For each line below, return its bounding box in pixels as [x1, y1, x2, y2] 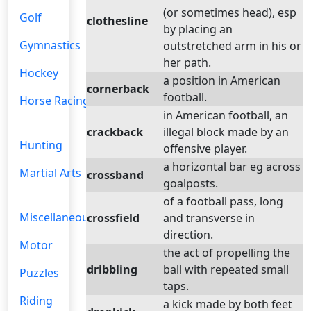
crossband [87, 167, 144, 183]
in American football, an [163, 108, 288, 123]
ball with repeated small [163, 262, 289, 277]
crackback [87, 124, 143, 140]
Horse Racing [19, 93, 90, 108]
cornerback [87, 81, 149, 96]
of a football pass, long [163, 194, 283, 209]
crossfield [87, 210, 140, 226]
